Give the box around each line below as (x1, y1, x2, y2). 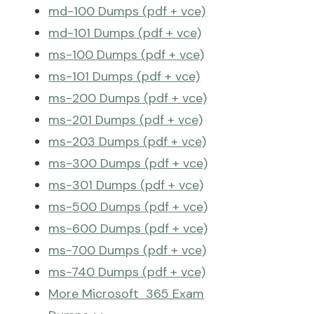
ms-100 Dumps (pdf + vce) (48, 46, 205, 63)
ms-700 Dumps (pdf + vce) (48, 242, 207, 259)
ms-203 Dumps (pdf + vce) (48, 133, 207, 150)
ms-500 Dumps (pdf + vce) (48, 198, 208, 215)
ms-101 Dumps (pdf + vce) (48, 68, 200, 85)
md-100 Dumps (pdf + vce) (48, 3, 206, 20)
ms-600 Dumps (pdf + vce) (48, 220, 208, 237)
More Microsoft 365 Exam (48, 285, 205, 302)
